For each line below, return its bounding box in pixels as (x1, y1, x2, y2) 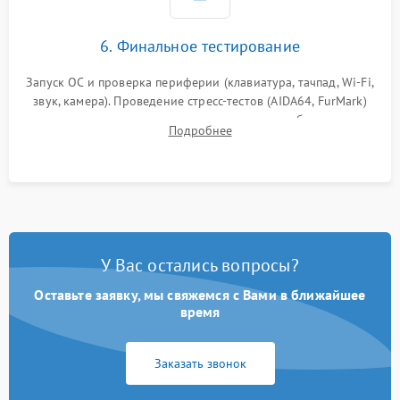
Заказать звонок (154, 355, 246, 372)
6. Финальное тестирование (100, 36, 300, 57)
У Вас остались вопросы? (101, 254, 299, 278)
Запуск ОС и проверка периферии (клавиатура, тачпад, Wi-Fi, (26, 74, 374, 91)
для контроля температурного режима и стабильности (43, 112, 357, 129)
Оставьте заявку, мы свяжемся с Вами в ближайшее (34, 286, 366, 304)
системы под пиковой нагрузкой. (105, 130, 295, 147)
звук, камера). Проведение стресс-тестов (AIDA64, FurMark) (33, 93, 367, 110)
